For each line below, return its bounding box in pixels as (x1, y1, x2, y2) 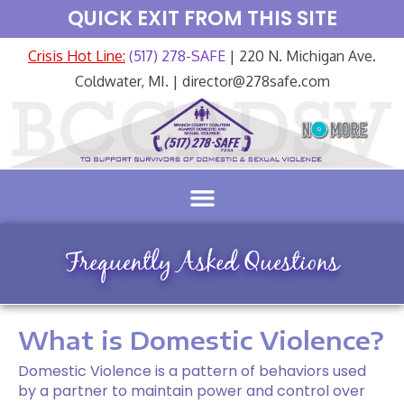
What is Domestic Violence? (18, 324, 384, 355)
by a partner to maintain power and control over (18, 380, 365, 401)
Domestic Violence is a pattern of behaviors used (18, 360, 366, 381)
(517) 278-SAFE (125, 47, 225, 65)
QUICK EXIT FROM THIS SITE (67, 5, 337, 32)
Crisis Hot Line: (28, 47, 125, 65)
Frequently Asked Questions (65, 243, 339, 284)
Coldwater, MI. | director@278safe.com (74, 72, 330, 90)
